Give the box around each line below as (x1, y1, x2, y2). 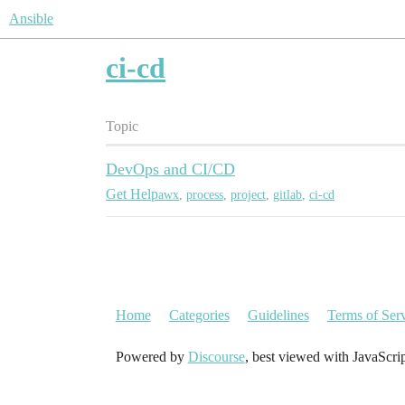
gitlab (273, 187, 302, 202)
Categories (168, 307, 230, 323)
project (231, 187, 266, 202)
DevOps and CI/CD (106, 160, 235, 178)
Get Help (106, 186, 158, 202)
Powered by (115, 349, 188, 364)
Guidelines (247, 307, 309, 323)
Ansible (9, 11, 53, 26)
